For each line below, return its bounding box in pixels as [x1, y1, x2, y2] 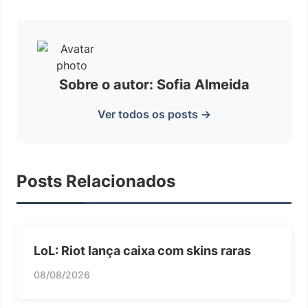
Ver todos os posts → [97, 107, 211, 121]
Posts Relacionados [16, 171, 175, 191]
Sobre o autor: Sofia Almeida [58, 76, 250, 93]
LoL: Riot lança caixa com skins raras [34, 243, 251, 258]
